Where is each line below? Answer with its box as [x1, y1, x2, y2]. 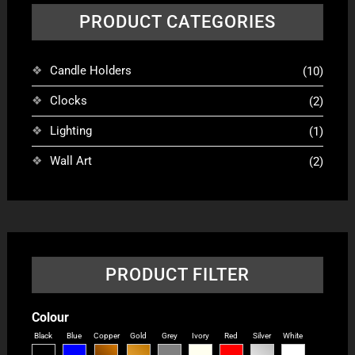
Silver [253, 331, 272, 341]
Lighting [49, 124, 92, 139]
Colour [31, 310, 69, 326]
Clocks [49, 94, 87, 109]
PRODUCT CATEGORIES [78, 12, 276, 32]
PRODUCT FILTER [105, 265, 250, 285]
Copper [93, 331, 120, 341]
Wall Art [49, 154, 92, 169]
